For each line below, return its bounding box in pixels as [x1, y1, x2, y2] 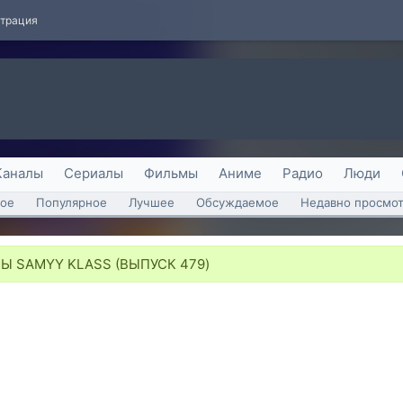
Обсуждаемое [196, 195, 279, 210]
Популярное [36, 195, 107, 210]
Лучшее [129, 195, 175, 210]
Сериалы [64, 165, 123, 182]
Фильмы [144, 165, 198, 182]
